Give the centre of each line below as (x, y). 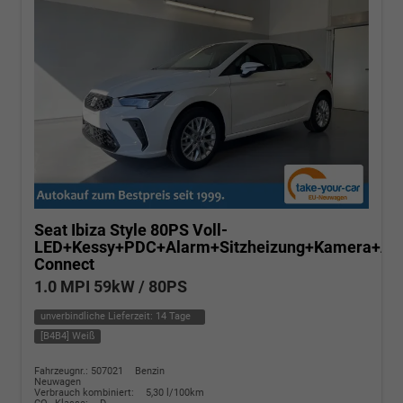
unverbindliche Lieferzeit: (98, 317)
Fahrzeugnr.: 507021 (79, 372)
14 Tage (173, 317)
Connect (64, 264)
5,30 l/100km (175, 393)
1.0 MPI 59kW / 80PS (111, 287)
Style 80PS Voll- (169, 230)
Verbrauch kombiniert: (85, 393)
